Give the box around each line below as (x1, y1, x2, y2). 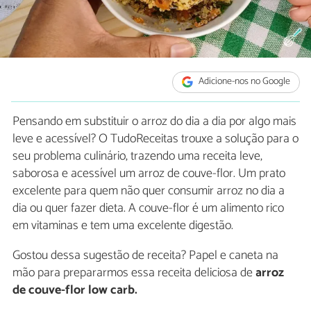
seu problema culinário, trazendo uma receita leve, (12, 145, 262, 167)
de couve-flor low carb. (12, 279, 137, 301)
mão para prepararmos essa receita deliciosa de (12, 262, 255, 283)
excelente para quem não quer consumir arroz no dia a (12, 180, 285, 201)
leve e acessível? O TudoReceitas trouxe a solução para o (12, 128, 299, 149)
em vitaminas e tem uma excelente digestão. (12, 215, 233, 236)
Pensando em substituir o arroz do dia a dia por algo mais (12, 110, 296, 132)
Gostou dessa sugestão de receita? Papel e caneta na (12, 244, 278, 266)
